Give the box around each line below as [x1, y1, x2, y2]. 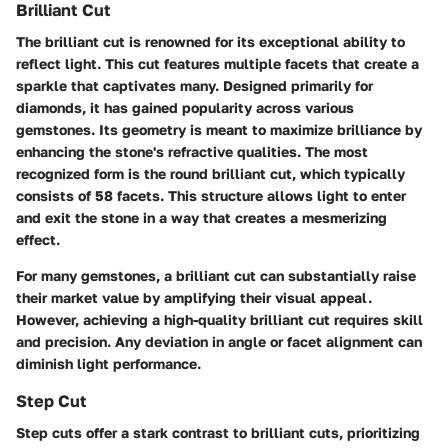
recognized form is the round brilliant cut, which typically [16, 164, 405, 182]
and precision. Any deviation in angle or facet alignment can [16, 332, 422, 350]
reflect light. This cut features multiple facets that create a [16, 54, 419, 72]
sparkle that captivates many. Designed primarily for [16, 76, 373, 94]
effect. [16, 230, 60, 248]
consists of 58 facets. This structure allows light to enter [16, 186, 406, 204]
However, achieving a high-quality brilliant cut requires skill [16, 310, 423, 328]
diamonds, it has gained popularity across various [16, 98, 354, 116]
